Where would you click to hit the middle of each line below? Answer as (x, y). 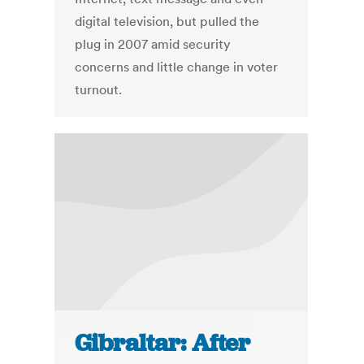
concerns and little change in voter (177, 67)
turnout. (99, 90)
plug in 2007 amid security (153, 44)
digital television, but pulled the (167, 22)
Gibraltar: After (163, 343)
